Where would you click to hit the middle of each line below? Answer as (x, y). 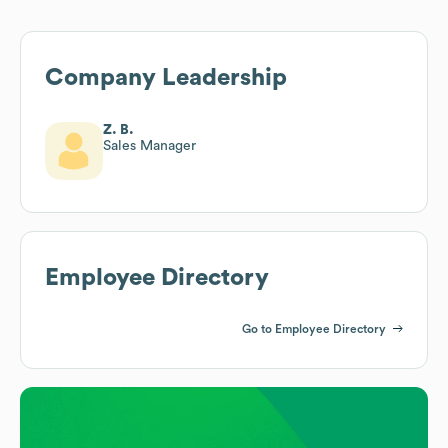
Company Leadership (166, 77)
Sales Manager (149, 145)
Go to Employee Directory (314, 328)
